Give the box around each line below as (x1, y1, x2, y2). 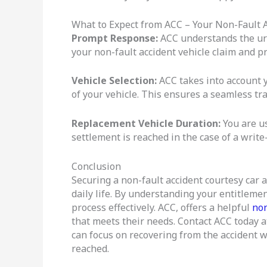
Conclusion (72, 159, 121, 173)
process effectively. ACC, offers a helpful (72, 200, 252, 214)
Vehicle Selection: (72, 74, 157, 88)
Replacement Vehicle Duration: (72, 117, 221, 131)
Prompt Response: (72, 31, 158, 45)
